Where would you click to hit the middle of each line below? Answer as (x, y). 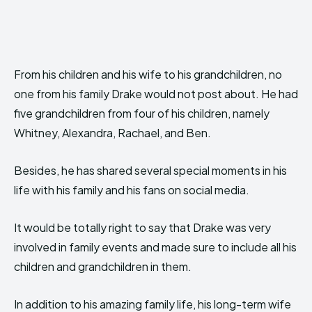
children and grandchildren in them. (103, 267)
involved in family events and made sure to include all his (155, 247)
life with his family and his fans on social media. (132, 190)
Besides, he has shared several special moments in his (150, 171)
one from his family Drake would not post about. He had (156, 94)
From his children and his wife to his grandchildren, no (148, 75)
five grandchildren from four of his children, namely (142, 114)
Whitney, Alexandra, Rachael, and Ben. (112, 133)
